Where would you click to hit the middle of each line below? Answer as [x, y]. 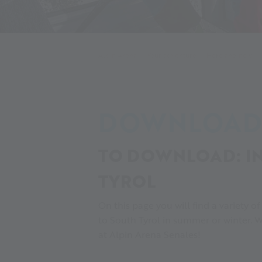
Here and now [229, 55]
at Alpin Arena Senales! [149, 234]
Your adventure [171, 55]
